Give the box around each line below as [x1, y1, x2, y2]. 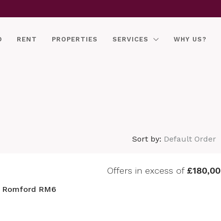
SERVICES [112, 36, 149, 43]
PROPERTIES [52, 36, 98, 43]
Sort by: [132, 134, 161, 144]
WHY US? [174, 36, 207, 43]
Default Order [163, 134, 216, 144]
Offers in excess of [107, 165, 187, 176]
